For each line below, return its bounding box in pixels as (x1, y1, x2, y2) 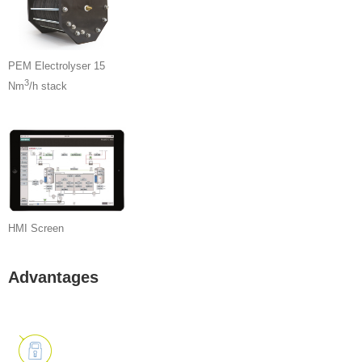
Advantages (8, 267, 99, 286)
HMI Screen (8, 221, 64, 234)
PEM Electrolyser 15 (8, 59, 105, 72)
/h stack (29, 80, 67, 93)
